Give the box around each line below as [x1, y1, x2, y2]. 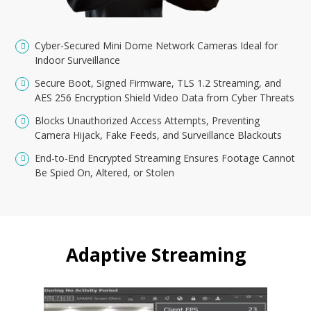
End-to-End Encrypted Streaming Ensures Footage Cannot [35, 151, 296, 165]
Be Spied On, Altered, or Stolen [35, 166, 175, 180]
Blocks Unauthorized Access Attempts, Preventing [35, 114, 260, 128]
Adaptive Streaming [65, 242, 246, 268]
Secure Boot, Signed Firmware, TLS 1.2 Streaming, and [35, 76, 282, 90]
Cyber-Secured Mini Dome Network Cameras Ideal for [35, 39, 278, 53]
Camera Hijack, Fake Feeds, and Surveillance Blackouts [35, 128, 283, 142]
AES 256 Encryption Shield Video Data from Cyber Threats [35, 91, 295, 105]
